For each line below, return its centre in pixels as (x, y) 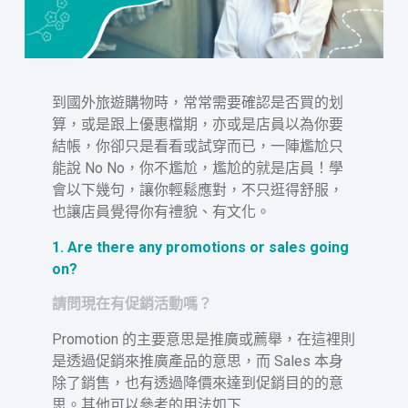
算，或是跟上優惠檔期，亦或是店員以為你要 (197, 125)
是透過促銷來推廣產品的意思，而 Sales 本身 (197, 361)
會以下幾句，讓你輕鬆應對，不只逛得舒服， (197, 190)
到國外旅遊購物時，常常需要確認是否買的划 (197, 103)
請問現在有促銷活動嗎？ (132, 304)
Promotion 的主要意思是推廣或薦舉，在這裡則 (203, 339)
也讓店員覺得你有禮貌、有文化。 (161, 212)
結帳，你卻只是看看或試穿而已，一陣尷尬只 (197, 147)
